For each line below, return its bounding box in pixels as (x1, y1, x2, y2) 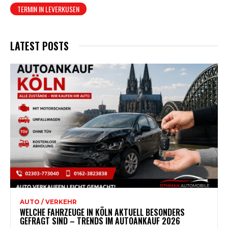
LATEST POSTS (10, 38, 69, 53)
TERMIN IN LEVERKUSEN (17, 3, 79, 14)
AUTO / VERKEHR (20, 198, 77, 206)
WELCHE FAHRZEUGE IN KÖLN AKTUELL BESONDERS (20, 206, 185, 219)
